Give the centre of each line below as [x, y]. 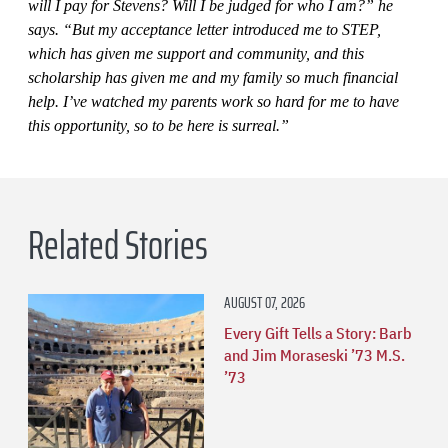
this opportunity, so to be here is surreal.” [158, 125]
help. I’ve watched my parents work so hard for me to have [213, 101]
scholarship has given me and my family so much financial [213, 77]
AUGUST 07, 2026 [264, 302]
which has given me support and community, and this [196, 53]
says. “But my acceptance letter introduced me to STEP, [204, 29]
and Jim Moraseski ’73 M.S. [314, 354]
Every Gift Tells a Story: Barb [318, 332]
